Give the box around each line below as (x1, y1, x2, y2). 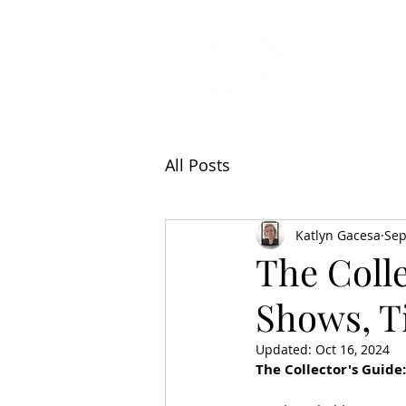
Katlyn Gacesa (295, 226, 381, 244)
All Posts (165, 153, 230, 176)
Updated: (256, 341, 315, 358)
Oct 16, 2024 (315, 341, 390, 358)
